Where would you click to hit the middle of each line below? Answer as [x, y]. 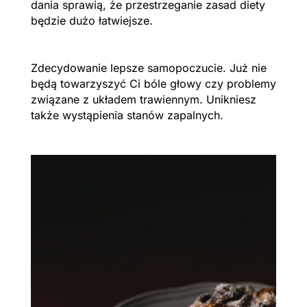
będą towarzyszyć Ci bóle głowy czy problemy [153, 83]
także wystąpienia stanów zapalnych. [127, 115]
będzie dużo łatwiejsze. [93, 20]
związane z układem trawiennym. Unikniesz [143, 99]
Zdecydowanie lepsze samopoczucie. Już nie [148, 67]
